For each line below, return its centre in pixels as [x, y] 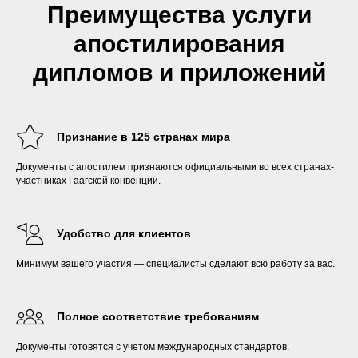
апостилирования [179, 43]
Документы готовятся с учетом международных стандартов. [153, 346]
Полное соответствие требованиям [158, 316]
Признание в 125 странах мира [143, 136]
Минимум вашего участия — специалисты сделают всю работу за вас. [175, 263]
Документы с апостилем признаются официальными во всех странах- [175, 167]
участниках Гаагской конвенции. [88, 180]
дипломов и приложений [179, 72]
